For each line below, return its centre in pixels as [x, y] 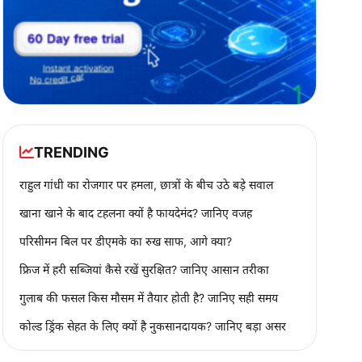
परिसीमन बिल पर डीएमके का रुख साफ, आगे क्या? [125, 241]
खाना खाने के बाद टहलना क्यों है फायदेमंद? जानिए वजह [135, 213]
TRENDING [71, 152]
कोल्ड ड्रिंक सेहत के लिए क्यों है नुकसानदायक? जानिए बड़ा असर [152, 326]
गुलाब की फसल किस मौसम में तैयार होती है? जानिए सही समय [148, 297]
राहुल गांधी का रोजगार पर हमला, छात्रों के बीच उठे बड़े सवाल [146, 184]
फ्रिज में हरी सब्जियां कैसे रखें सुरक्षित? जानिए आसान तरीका [144, 269]
